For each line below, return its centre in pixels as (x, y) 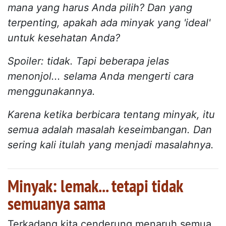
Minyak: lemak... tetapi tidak (95, 185)
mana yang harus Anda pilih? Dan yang (100, 7)
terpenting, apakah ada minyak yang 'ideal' (109, 22)
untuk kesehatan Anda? (64, 38)
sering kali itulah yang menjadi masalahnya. (111, 145)
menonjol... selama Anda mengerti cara (101, 76)
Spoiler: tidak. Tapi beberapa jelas (88, 61)
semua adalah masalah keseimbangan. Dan (110, 129)
